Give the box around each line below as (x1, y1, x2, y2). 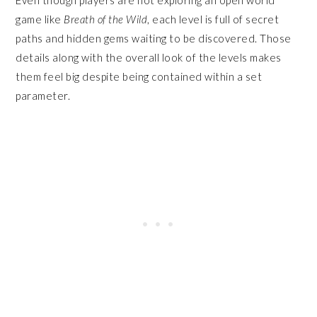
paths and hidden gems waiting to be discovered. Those (16, 31, 292, 45)
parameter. (16, 88, 73, 102)
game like (16, 12, 64, 25)
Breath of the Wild (64, 12, 148, 25)
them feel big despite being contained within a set (16, 69, 263, 83)
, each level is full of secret (147, 12, 279, 25)
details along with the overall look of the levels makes (16, 50, 282, 64)
